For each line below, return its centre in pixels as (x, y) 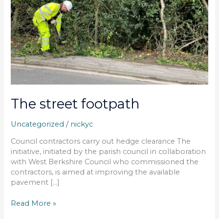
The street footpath (76, 104)
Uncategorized (38, 124)
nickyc (82, 124)
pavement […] (35, 183)
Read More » (34, 204)
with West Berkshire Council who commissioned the (105, 162)
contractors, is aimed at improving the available (96, 172)
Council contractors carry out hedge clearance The (101, 142)
